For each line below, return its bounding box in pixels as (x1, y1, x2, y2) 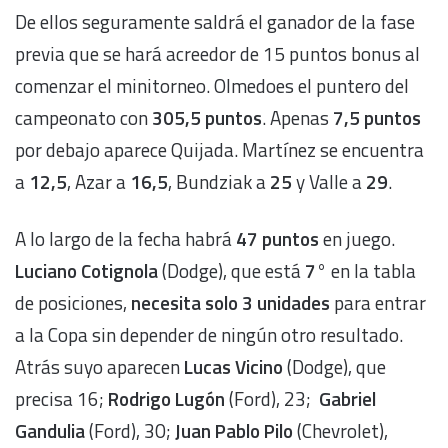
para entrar (330, 288, 426, 318)
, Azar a (67, 167, 130, 197)
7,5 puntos (333, 103, 421, 133)
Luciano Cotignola (15, 256, 158, 286)
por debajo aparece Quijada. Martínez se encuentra (15, 135, 424, 165)
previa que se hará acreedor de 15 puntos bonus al (15, 39, 420, 69)
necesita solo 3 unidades (131, 288, 330, 318)
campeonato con (15, 103, 152, 133)
